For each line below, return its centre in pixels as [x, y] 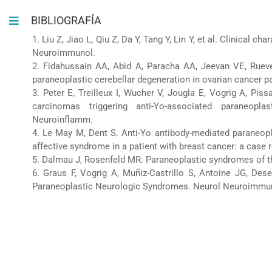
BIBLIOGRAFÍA [66, 20]
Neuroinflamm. [62, 119]
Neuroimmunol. [63, 53]
